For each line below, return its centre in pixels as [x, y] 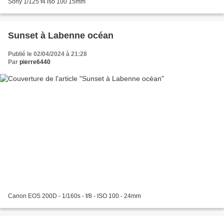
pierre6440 [35, 62]
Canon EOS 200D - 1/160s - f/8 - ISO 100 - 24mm [74, 196]
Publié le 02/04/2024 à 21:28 [47, 54]
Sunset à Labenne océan [61, 36]
